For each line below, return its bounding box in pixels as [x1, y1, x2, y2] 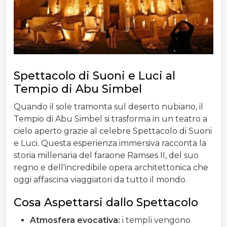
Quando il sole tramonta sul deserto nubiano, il [14, 102, 203, 112]
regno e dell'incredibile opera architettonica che [14, 163, 208, 173]
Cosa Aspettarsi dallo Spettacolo [14, 196, 198, 210]
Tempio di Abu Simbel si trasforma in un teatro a [14, 114, 207, 124]
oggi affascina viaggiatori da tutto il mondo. [14, 175, 187, 185]
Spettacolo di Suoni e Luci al [14, 69, 175, 83]
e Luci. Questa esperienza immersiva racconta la [14, 138, 206, 148]
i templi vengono [120, 215, 191, 225]
